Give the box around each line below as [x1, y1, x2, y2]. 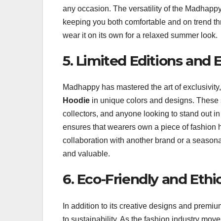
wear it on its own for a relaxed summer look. [63, 31, 218, 39]
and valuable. [63, 149, 110, 158]
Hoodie [63, 96, 90, 105]
